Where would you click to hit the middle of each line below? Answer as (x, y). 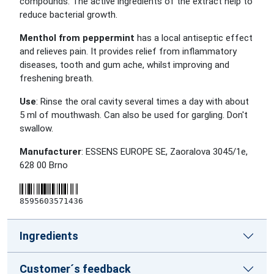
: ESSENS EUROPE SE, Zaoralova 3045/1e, (165, 152)
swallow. (36, 128)
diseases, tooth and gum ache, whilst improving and (124, 65)
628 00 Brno (44, 165)
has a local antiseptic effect (194, 38)
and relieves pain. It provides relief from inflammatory (128, 51)
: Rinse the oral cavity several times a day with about (143, 102)
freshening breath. (57, 78)
